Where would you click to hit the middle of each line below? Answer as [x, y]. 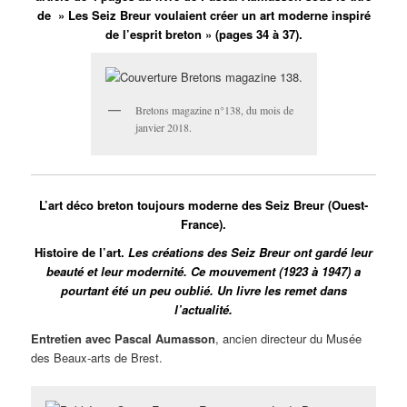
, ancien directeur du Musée [289, 338]
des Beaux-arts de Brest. [97, 357]
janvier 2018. [163, 128]
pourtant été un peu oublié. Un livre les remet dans [203, 291]
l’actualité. [203, 310]
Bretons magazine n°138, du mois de [214, 110]
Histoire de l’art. [81, 253]
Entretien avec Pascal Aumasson [124, 338]
